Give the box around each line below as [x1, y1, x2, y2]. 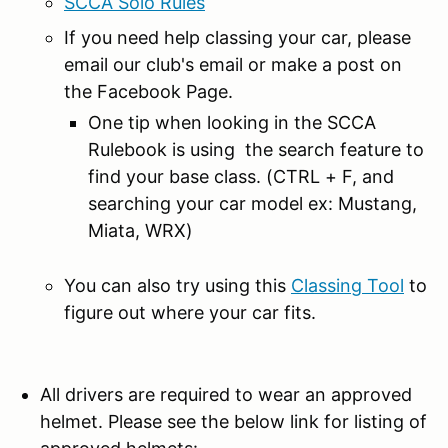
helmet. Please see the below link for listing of [40, 410, 427, 432]
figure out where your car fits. [64, 301, 321, 323]
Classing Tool [291, 274, 404, 296]
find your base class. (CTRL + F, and [88, 165, 394, 187]
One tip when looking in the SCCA [88, 111, 376, 133]
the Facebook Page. [64, 80, 233, 102]
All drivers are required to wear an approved [40, 383, 412, 405]
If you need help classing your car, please [64, 26, 411, 48]
